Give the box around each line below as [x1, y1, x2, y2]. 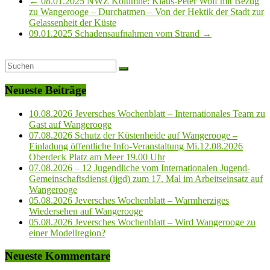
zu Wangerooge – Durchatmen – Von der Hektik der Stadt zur [29, 7, 264, 17]
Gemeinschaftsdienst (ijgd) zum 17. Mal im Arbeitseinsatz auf [29, 173, 263, 184]
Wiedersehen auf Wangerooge [29, 206, 143, 216]
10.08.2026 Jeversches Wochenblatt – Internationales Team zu [29, 108, 265, 119]
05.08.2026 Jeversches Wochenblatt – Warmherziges [29, 195, 229, 206]
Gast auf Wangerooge [29, 119, 111, 130]
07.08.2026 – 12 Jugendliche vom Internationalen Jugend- [29, 162, 250, 173]
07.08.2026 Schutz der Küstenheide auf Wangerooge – [29, 130, 237, 140]
